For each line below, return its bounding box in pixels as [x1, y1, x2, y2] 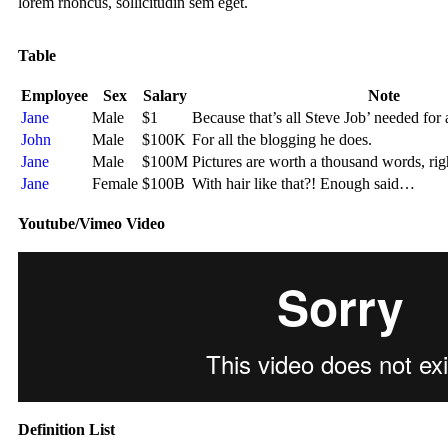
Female [92, 175, 138, 193]
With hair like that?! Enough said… [192, 175, 415, 193]
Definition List [18, 421, 115, 439]
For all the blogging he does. [192, 131, 372, 149]
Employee [21, 87, 88, 105]
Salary [143, 87, 187, 105]
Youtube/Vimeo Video [18, 215, 165, 233]
